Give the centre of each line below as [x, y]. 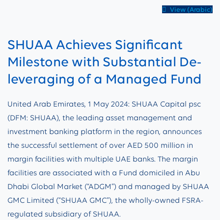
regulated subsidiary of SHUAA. [64, 214]
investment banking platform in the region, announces [105, 131]
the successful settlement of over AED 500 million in [100, 145]
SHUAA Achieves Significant [95, 44]
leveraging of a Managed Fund [105, 79]
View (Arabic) [191, 9]
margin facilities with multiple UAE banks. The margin [103, 159]
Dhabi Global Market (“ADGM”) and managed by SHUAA [108, 186]
